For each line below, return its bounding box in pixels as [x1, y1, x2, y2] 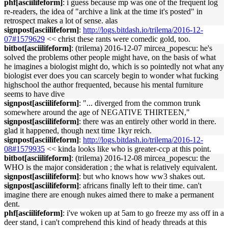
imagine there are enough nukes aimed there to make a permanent [4, 190, 214, 199]
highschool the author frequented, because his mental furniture [4, 80, 203, 89]
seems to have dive [4, 90, 65, 98]
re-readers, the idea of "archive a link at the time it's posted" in [4, 7, 203, 16]
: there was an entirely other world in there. [79, 117, 216, 126]
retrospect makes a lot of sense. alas [4, 16, 118, 25]
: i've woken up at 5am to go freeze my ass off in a [63, 209, 224, 217]
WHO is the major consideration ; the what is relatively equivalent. [4, 163, 217, 172]
